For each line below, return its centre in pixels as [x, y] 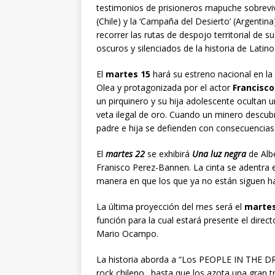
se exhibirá [168, 153]
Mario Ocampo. [127, 233]
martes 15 [127, 74]
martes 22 [125, 153]
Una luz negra [219, 153]
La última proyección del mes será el [170, 206]
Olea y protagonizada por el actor [165, 87]
